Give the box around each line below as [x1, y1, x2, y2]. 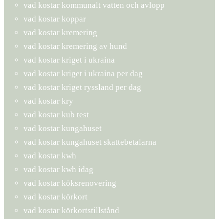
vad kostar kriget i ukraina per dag [23, 68, 143, 78]
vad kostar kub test [23, 109, 89, 119]
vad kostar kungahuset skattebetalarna [23, 137, 156, 147]
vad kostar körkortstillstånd [23, 205, 119, 215]
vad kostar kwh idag [23, 164, 93, 174]
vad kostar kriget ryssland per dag [23, 82, 141, 92]
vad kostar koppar [23, 14, 86, 23]
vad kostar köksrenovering [23, 178, 116, 188]
